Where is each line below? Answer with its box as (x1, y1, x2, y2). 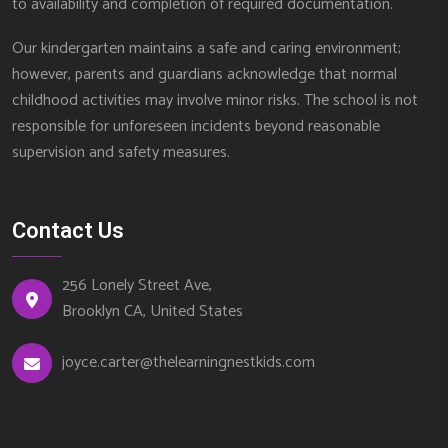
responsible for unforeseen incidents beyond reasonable (12, 112, 380, 140)
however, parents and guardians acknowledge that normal (12, 60, 397, 88)
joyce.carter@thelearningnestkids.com (62, 349, 315, 377)
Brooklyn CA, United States (62, 298, 243, 326)
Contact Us (12, 218, 124, 244)
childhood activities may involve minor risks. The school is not (12, 86, 418, 114)
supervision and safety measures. (12, 138, 230, 166)
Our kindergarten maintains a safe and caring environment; (12, 34, 401, 62)
